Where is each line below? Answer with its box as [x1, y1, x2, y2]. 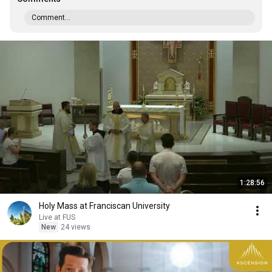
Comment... [32, 13, 70, 22]
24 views [61, 223, 90, 231]
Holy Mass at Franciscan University [39, 201, 170, 211]
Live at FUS [39, 213, 75, 222]
